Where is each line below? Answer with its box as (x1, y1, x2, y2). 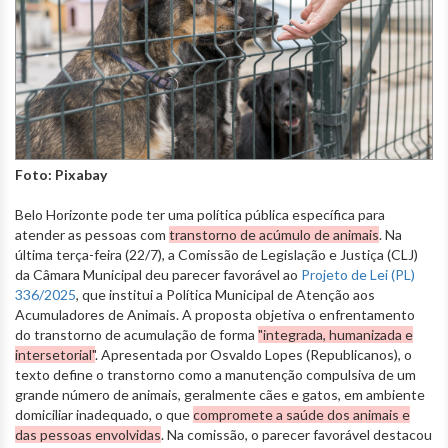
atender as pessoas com (15, 226, 169, 244)
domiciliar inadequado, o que (15, 406, 193, 424)
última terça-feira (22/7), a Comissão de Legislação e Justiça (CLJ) (15, 246, 418, 264)
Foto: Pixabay (15, 166, 107, 184)
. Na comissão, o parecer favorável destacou (161, 426, 432, 444)
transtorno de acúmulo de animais (169, 226, 379, 244)
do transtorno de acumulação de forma (15, 326, 258, 344)
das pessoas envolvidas (15, 426, 161, 444)
